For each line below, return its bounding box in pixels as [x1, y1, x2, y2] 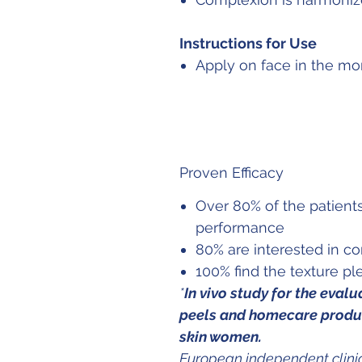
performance [196, 219, 284, 237]
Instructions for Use [179, 35, 317, 53]
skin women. [179, 328, 262, 346]
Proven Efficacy [179, 164, 284, 182]
